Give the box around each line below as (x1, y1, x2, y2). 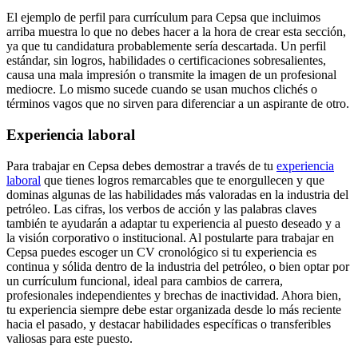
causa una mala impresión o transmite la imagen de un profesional (6, 68, 336, 82)
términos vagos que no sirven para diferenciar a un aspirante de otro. (6, 97, 349, 111)
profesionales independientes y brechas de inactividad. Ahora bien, (6, 288, 341, 302)
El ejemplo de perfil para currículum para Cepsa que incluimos (6, 10, 320, 25)
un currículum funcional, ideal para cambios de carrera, (6, 273, 283, 288)
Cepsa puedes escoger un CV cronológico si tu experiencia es (6, 245, 316, 259)
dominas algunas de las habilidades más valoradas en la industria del (6, 187, 348, 201)
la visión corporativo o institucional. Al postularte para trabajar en (6, 230, 334, 245)
